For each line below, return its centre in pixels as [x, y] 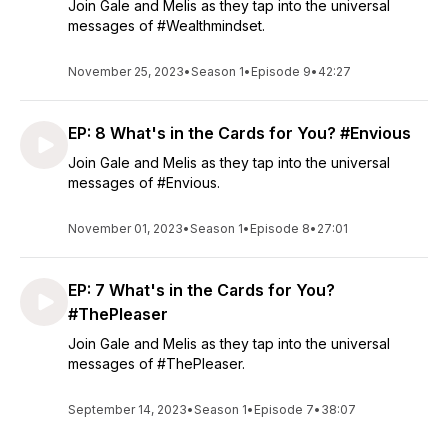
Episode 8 [280, 228]
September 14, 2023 [127, 409]
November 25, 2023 [126, 71]
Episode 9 [281, 71]
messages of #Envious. [144, 182]
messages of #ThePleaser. [156, 363]
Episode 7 [284, 409]
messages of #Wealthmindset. [166, 25]
